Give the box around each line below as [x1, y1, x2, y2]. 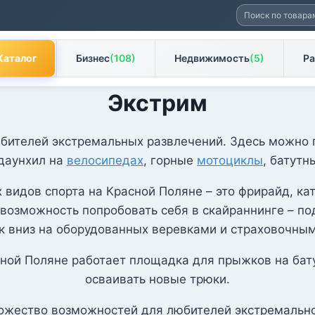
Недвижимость [174, 52, 250, 64]
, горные [143, 153, 197, 167]
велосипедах [67, 153, 143, 167]
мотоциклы [197, 153, 263, 167]
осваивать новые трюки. [85, 272, 230, 286]
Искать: [235, 6, 280, 20]
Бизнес [75, 52, 110, 64]
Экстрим [108, 89, 207, 117]
